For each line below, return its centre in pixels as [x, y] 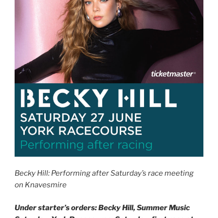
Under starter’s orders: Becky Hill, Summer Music [102, 208]
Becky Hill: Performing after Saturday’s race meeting [104, 173]
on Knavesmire [41, 185]
